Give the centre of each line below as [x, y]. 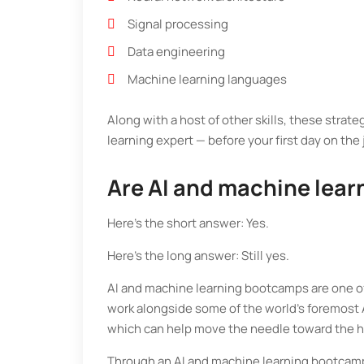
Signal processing [178, 24]
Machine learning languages [207, 80]
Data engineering [176, 52]
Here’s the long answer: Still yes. [198, 256]
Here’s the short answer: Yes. [188, 223]
